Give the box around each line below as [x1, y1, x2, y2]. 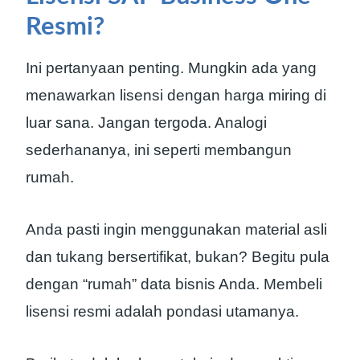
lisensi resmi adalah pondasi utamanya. [26, 303, 299, 321]
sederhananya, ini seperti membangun [26, 141, 292, 159]
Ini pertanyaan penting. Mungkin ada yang [26, 59, 317, 77]
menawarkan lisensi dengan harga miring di [26, 87, 326, 104]
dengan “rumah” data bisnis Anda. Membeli [26, 276, 322, 293]
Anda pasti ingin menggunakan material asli [26, 221, 327, 239]
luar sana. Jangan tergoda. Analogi [26, 114, 267, 132]
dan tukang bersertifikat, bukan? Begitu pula [26, 248, 329, 266]
